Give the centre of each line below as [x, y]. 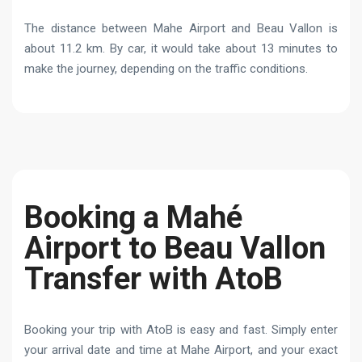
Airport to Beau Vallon [175, 248]
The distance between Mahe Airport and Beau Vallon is [181, 28]
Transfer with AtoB [154, 278]
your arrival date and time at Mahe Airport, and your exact [181, 349]
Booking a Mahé [133, 217]
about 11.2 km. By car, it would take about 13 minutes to [181, 48]
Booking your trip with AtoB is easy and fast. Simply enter [181, 329]
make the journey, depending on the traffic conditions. [166, 68]
